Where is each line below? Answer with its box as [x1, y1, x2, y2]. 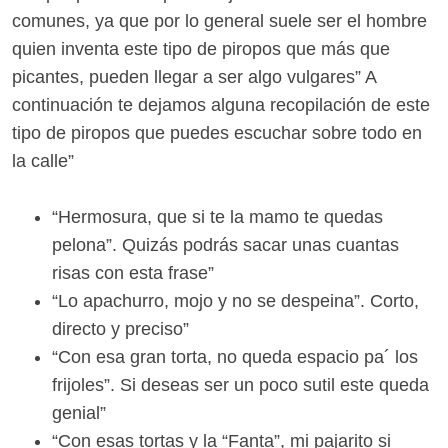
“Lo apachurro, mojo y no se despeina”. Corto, [52, 291, 419, 312]
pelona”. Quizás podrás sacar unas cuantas [52, 235, 399, 256]
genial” [52, 403, 106, 424]
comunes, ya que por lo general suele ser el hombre [12, 10, 427, 31]
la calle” [12, 150, 74, 171]
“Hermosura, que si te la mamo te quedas [52, 207, 383, 228]
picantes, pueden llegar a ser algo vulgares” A [12, 66, 376, 87]
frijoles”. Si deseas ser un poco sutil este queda [52, 375, 429, 396]
